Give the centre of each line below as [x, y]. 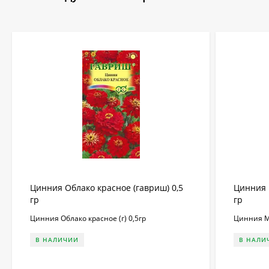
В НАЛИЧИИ [57, 239]
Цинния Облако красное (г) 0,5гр [88, 218]
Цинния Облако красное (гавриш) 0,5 [107, 187]
